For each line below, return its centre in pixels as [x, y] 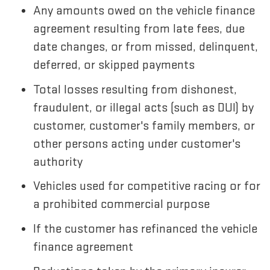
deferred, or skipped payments [114, 64]
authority [58, 162]
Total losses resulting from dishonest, [135, 89]
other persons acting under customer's [137, 143]
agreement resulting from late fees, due [139, 28]
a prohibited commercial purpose [121, 204]
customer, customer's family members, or [144, 125]
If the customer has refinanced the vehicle [145, 229]
